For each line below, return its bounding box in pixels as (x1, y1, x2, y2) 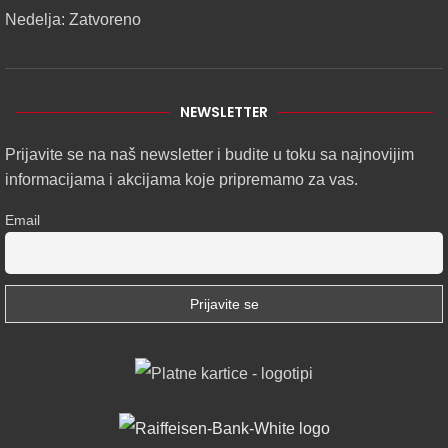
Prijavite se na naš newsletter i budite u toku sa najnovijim (5, 146, 414, 164)
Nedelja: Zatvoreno (5, 11, 141, 29)
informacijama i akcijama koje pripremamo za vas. (5, 171, 358, 189)
